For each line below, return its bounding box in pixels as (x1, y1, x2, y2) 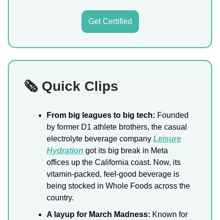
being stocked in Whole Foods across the (47, 182, 190, 191)
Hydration (47, 146, 83, 155)
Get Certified (88, 17, 132, 26)
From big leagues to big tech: (47, 111, 155, 120)
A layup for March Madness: (47, 210, 150, 219)
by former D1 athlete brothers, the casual (47, 123, 187, 132)
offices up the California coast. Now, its (47, 158, 181, 167)
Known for (150, 210, 188, 219)
